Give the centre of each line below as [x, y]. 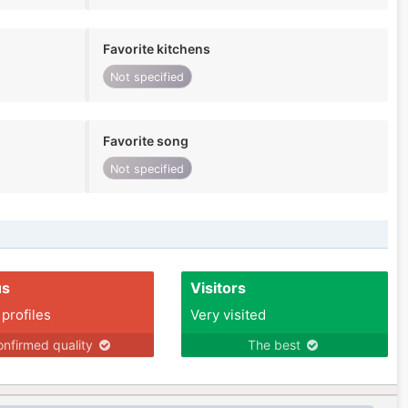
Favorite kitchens [156, 49]
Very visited [228, 315]
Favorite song [145, 140]
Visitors [218, 288]
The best [276, 345]
